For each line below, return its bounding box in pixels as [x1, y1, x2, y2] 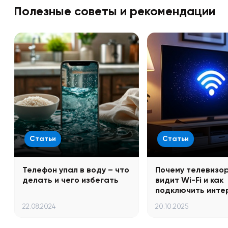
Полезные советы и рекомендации [14, 4, 215, 19]
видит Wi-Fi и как [155, 175, 223, 185]
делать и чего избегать [22, 175, 119, 185]
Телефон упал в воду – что [22, 164, 129, 175]
